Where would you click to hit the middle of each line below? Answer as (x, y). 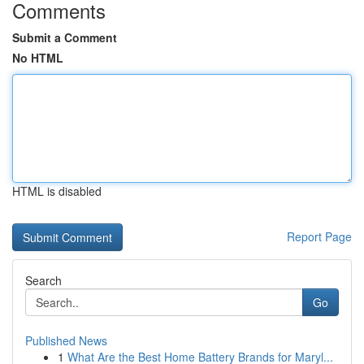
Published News (66, 340)
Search (43, 280)
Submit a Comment (65, 37)
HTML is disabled (57, 191)
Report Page (319, 236)
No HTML (38, 58)
